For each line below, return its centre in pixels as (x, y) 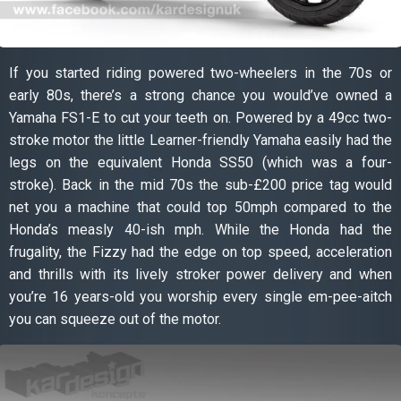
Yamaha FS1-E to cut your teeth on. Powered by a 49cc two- (200, 117)
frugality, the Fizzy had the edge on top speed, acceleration (200, 252)
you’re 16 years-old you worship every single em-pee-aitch (200, 296)
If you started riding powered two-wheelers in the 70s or (200, 73)
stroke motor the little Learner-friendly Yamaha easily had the (200, 140)
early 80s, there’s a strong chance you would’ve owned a (200, 95)
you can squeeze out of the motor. (115, 319)
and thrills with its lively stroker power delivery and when (200, 274)
